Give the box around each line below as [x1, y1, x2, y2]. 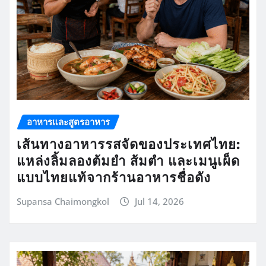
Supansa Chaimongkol [17, 195, 109, 207]
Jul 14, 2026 [134, 195, 184, 207]
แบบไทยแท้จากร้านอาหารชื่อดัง [17, 168, 211, 185]
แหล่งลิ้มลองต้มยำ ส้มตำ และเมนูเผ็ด [17, 151, 240, 169]
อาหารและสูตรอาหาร [27, 115, 110, 128]
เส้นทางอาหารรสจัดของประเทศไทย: [17, 135, 240, 152]
